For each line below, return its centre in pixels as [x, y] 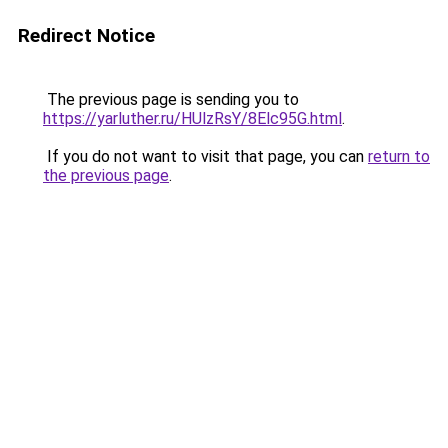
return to [399, 156]
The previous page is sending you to [171, 99]
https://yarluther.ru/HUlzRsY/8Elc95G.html [192, 118]
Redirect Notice [86, 35]
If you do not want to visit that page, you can [205, 156]
